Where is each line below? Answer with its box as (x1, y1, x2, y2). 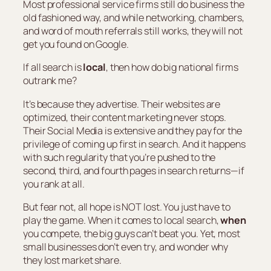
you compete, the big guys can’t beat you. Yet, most (23, 226, 240, 240)
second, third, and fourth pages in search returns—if (23, 163, 244, 177)
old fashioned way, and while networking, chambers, (23, 11, 244, 25)
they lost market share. (23, 253, 122, 267)
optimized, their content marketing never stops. (23, 110, 227, 124)
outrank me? (23, 74, 77, 88)
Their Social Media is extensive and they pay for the (23, 123, 242, 137)
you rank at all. (23, 177, 85, 191)
